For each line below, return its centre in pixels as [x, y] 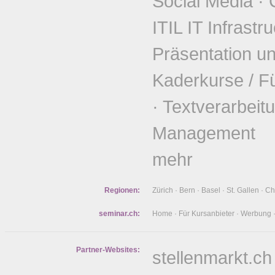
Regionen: [122, 190]
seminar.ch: [119, 214]
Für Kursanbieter [207, 214]
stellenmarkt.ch [212, 258]
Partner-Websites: [108, 250]
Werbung [256, 214]
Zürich [163, 190]
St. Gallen [243, 190]
